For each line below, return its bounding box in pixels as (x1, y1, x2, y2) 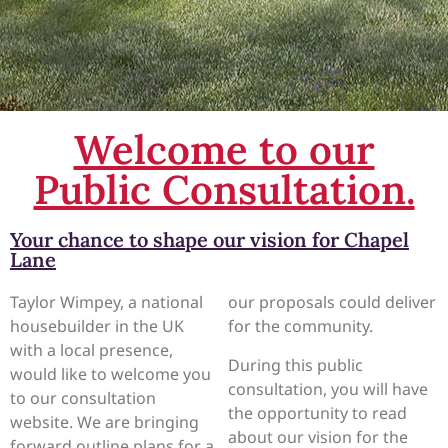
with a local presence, (10, 339, 173, 362)
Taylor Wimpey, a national (10, 291, 203, 314)
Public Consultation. (33, 164, 415, 216)
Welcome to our (73, 124, 375, 176)
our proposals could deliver (228, 291, 437, 314)
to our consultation (10, 387, 156, 410)
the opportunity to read (228, 401, 408, 424)
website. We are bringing (10, 411, 199, 434)
